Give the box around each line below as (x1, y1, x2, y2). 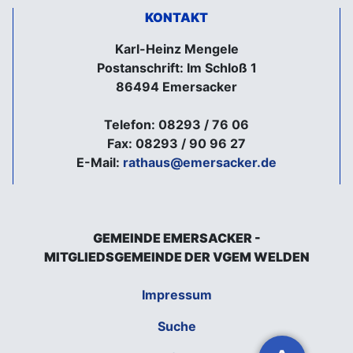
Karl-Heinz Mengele (114, 41, 239, 58)
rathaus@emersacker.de (123, 154, 277, 171)
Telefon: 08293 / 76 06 (104, 117, 249, 133)
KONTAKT (145, 9, 208, 26)
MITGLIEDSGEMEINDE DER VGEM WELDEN (43, 249, 310, 266)
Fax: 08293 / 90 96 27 (107, 136, 246, 152)
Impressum (141, 287, 212, 303)
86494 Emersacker (116, 79, 237, 95)
